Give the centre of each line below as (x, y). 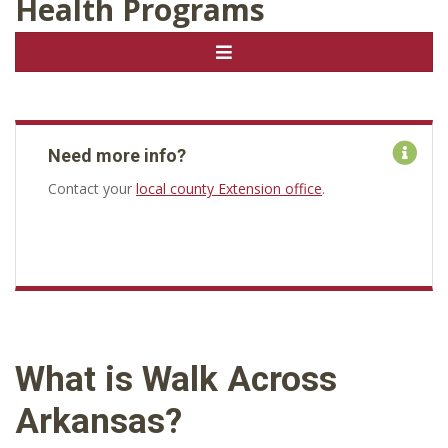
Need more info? (117, 155)
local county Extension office (229, 188)
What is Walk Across (176, 379)
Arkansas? (98, 421)
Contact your (92, 188)
